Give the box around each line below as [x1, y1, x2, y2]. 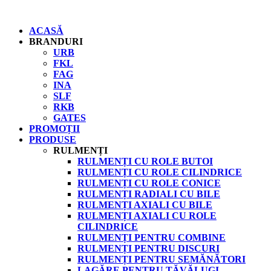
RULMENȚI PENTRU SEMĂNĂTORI [77, 254, 246, 264]
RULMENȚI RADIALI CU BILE [77, 189, 220, 199]
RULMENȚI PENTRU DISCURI [77, 243, 220, 253]
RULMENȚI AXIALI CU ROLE [77, 211, 217, 221]
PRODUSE [29, 134, 76, 145]
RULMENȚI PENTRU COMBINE [77, 232, 226, 243]
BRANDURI [29, 36, 83, 47]
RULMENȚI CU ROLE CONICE [77, 178, 221, 188]
